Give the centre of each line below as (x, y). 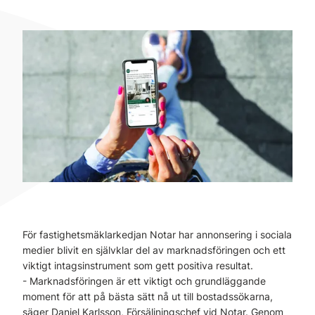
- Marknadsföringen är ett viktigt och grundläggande (144, 281)
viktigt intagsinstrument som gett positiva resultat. (138, 265)
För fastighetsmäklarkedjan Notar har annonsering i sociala (157, 234)
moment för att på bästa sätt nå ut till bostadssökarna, (148, 296)
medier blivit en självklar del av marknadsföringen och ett (154, 250)
